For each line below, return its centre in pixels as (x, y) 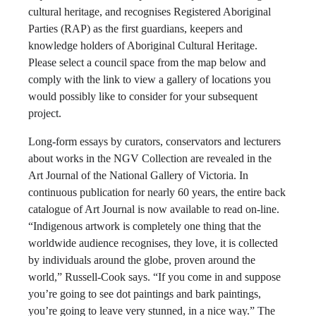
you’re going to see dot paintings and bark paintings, (145, 294)
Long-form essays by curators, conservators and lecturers (154, 141)
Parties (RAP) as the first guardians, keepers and (135, 29)
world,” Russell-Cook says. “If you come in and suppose (154, 277)
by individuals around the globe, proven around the (142, 260)
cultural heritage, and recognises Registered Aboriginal (150, 12)
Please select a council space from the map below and (147, 62)
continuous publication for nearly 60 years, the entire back (157, 192)
